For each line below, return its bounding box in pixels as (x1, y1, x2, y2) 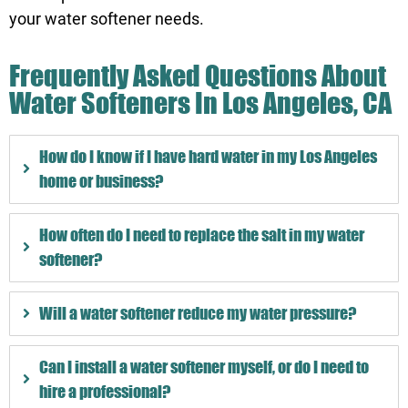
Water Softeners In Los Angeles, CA (9, 86, 392, 120)
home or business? (39, 171, 163, 192)
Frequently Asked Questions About (9, 58, 386, 93)
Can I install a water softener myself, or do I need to (39, 357, 369, 378)
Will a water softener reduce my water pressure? (39, 303, 356, 324)
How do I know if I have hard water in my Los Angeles (39, 147, 377, 168)
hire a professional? (39, 382, 170, 403)
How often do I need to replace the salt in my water (39, 225, 364, 246)
